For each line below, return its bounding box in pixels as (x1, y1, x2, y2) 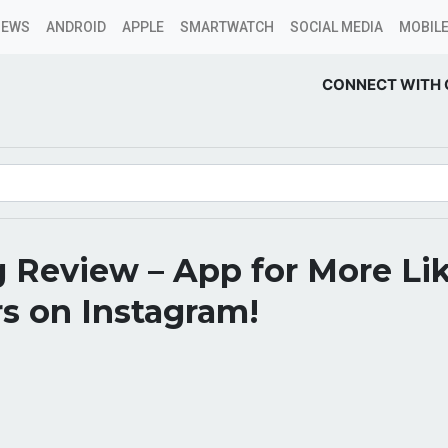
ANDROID (46, 19, 106, 35)
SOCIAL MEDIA (290, 19, 383, 35)
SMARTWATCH (180, 19, 274, 35)
